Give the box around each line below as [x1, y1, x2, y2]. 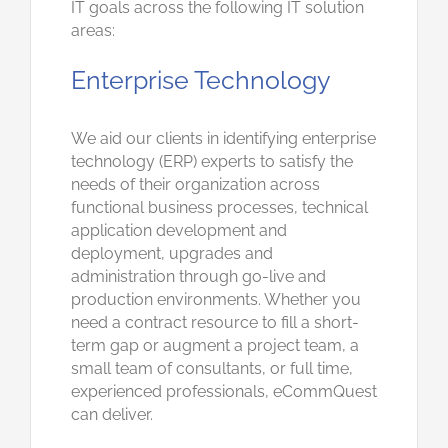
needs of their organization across [71, 174, 320, 194]
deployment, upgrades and [71, 243, 273, 263]
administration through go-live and [71, 266, 326, 286]
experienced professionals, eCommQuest [71, 381, 377, 401]
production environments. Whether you [71, 289, 361, 309]
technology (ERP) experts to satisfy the [71, 151, 353, 171]
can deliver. [71, 404, 153, 424]
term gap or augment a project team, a [71, 335, 359, 355]
